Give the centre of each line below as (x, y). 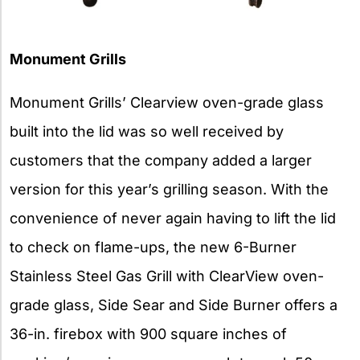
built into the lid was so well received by (147, 132)
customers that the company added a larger (161, 161)
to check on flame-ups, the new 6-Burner (153, 247)
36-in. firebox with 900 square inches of (148, 334)
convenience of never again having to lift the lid (173, 219)
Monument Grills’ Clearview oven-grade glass (167, 103)
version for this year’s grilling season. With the (169, 190)
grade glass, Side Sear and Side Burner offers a (174, 305)
